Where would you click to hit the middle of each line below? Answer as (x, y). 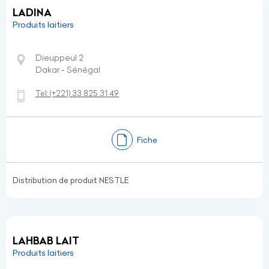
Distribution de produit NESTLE (71, 180)
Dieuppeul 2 (59, 58)
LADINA (32, 13)
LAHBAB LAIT (46, 241)
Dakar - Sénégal (68, 70)
